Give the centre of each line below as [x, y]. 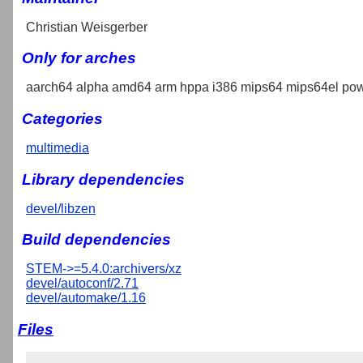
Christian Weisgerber [87, 27]
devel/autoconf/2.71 [82, 284]
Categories [62, 118]
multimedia [58, 147]
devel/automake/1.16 [86, 298]
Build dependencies [96, 240]
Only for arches [79, 58]
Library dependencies [103, 179]
